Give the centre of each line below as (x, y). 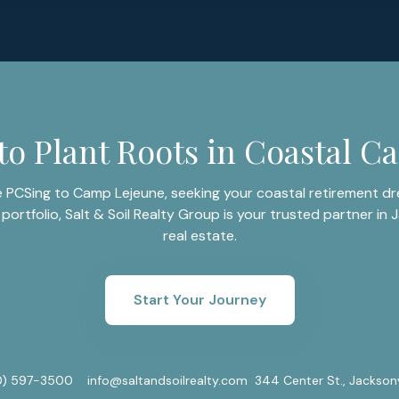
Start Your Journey (199, 300)
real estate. (199, 236)
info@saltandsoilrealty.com (167, 380)
